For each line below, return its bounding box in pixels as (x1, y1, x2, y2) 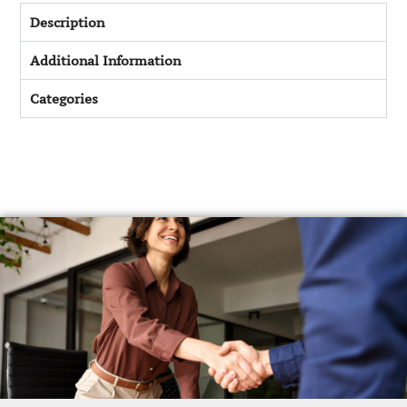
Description (30, 14, 105, 32)
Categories (30, 90, 99, 108)
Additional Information (30, 52, 182, 70)
